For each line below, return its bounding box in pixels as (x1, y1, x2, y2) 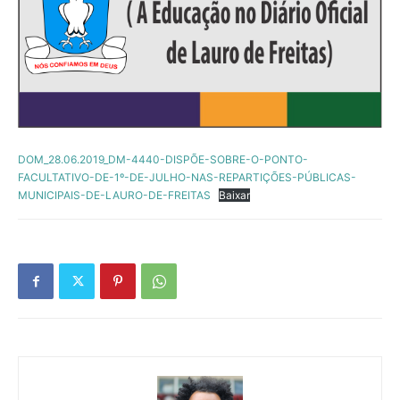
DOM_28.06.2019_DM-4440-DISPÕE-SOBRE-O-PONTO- (18, 153, 308, 167)
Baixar (219, 188, 250, 203)
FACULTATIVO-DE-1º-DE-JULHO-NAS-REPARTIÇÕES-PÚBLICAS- (18, 171, 356, 185)
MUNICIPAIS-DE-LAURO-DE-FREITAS (18, 188, 211, 203)
